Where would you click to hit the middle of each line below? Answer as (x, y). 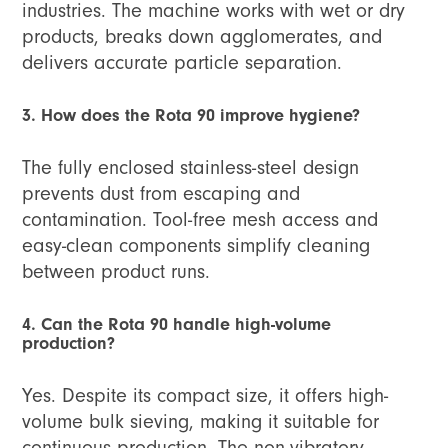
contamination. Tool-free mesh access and (200, 220)
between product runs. (116, 272)
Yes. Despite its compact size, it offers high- (205, 396)
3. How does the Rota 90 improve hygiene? (191, 116)
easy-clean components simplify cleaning (196, 246)
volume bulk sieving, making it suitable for (201, 422)
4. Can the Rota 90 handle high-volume (177, 325)
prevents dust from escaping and (161, 194)
